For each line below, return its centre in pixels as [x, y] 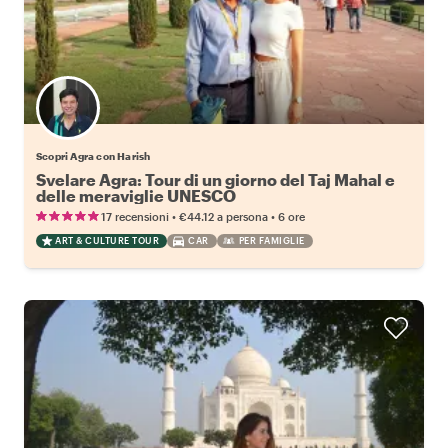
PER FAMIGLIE [271, 241]
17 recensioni [135, 217]
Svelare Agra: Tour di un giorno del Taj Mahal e [215, 180]
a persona [242, 217]
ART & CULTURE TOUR [107, 241]
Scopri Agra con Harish [93, 156]
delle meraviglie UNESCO [136, 196]
